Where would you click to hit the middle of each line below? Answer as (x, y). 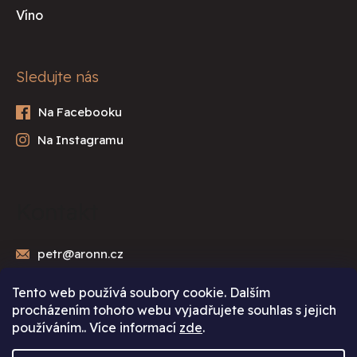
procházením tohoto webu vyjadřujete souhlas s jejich (174, 310)
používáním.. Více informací (96, 328)
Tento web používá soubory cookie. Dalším (141, 292)
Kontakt (57, 211)
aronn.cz (99, 253)
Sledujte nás (57, 76)
